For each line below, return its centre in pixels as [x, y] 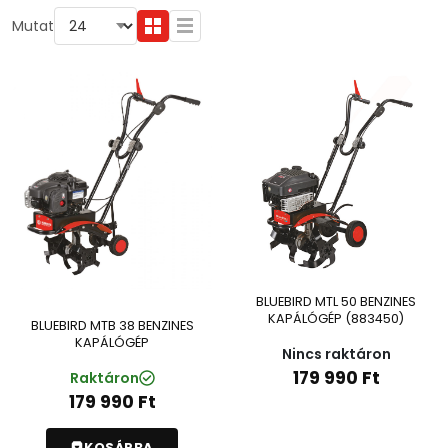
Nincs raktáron [336, 354]
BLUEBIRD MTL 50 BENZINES [336, 301]
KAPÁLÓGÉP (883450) [336, 318]
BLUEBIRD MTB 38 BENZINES [112, 325]
